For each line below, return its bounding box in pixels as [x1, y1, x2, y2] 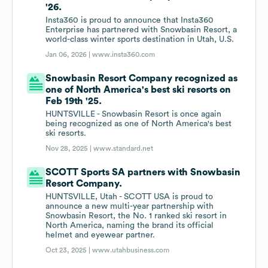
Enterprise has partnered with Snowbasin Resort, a [45, 26, 237, 35]
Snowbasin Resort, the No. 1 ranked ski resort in [45, 212, 227, 221]
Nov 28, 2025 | [45, 145, 94, 153]
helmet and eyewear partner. [45, 231, 156, 240]
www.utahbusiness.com [92, 246, 170, 254]
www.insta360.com [92, 51, 156, 59]
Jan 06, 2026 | [45, 51, 93, 59]
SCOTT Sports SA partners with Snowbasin [45, 167, 241, 178]
